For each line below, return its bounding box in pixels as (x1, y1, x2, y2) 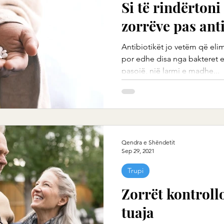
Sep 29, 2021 (121, 146, 154, 154)
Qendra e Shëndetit (121, 138, 175, 146)
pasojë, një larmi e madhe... (121, 66, 219, 75)
